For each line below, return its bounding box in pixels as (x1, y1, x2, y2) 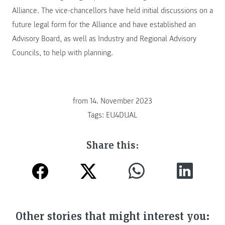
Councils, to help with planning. (12, 48, 113, 58)
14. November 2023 (90, 95, 152, 106)
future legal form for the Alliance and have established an (12, 20, 196, 30)
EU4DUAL (106, 109, 138, 120)
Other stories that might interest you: (15, 207, 210, 223)
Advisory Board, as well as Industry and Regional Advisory (12, 34, 196, 44)
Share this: (86, 137, 139, 152)
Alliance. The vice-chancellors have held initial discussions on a (12, 6, 213, 16)
